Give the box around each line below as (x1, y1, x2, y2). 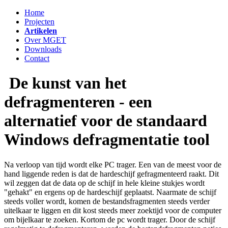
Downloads (24, 45, 62, 53)
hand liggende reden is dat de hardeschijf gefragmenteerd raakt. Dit (4, 169, 219, 178)
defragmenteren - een (4, 93, 152, 111)
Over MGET (24, 36, 66, 44)
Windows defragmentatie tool (4, 130, 210, 149)
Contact (24, 54, 49, 63)
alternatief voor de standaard (4, 111, 207, 130)
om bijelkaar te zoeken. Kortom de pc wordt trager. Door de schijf (4, 215, 215, 224)
